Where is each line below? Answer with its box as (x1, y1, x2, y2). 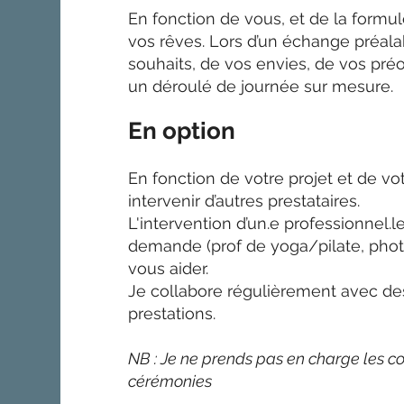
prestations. (128, 303, 221, 323)
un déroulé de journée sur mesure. (128, 76, 399, 96)
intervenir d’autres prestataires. (128, 190, 361, 210)
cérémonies (128, 371, 213, 390)
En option (128, 116, 236, 144)
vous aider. (128, 258, 209, 278)
